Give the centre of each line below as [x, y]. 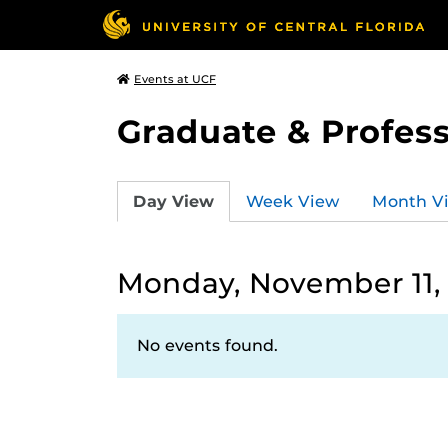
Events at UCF [175, 79]
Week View [293, 201]
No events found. [207, 345]
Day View [173, 201]
